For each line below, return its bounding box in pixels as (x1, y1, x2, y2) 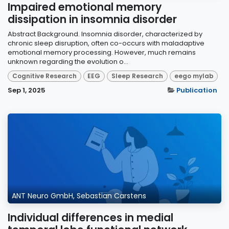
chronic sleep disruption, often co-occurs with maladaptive (8, 38, 204, 48)
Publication (176, 85, 217, 96)
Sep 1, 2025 (8, 85, 45, 96)
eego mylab (174, 72, 214, 81)
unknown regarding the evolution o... (8, 56, 128, 66)
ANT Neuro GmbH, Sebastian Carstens (12, 191, 146, 201)
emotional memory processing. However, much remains (8, 47, 196, 57)
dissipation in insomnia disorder (8, 12, 177, 27)
